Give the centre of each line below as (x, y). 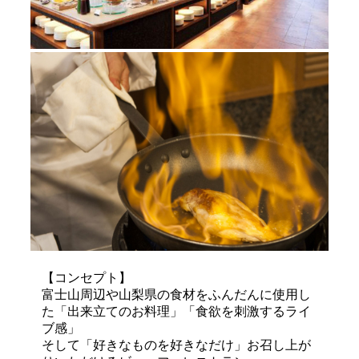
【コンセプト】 (87, 277)
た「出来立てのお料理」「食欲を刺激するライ (176, 311)
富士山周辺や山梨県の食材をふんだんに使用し (176, 294)
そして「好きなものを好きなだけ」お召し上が (176, 345)
